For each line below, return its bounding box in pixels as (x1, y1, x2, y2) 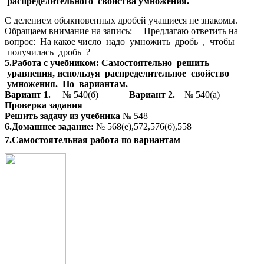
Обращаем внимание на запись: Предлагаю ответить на (5, 25, 238, 36)
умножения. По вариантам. (5, 78, 128, 89)
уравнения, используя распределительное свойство (5, 68, 229, 78)
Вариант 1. (5, 89, 62, 100)
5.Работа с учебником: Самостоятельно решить (5, 57, 209, 68)
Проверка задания (5, 100, 82, 110)
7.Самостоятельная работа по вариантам (5, 135, 180, 146)
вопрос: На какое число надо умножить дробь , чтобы (5, 36, 235, 47)
